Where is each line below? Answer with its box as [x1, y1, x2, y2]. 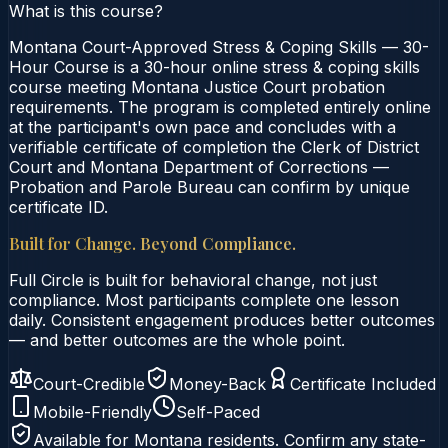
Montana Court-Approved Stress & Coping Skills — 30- [9, 36, 429, 57]
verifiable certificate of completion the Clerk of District [9, 136, 419, 157]
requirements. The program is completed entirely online [9, 96, 431, 117]
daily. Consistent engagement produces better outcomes [9, 309, 435, 330]
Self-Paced [176, 401, 260, 422]
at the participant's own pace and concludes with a [9, 116, 396, 137]
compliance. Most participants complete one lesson [9, 289, 399, 310]
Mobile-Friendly [33, 401, 152, 422]
